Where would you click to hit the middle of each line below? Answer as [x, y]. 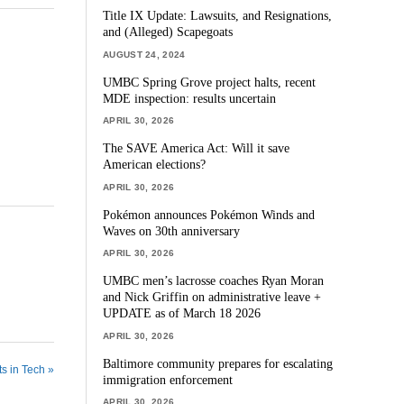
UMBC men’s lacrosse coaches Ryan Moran [214, 281]
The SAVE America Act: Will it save [197, 148]
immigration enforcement [168, 379]
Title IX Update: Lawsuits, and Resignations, [218, 16]
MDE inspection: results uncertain [190, 98]
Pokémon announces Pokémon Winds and [209, 214]
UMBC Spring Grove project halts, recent [210, 82]
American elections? [155, 165]
